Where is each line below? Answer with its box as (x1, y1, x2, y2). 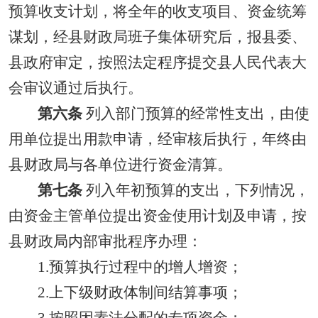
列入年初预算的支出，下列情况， (82, 182, 309, 199)
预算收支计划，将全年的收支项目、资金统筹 (9, 3, 307, 20)
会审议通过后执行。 (9, 79, 143, 97)
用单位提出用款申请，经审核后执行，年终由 (9, 131, 307, 148)
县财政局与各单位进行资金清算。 (9, 156, 232, 173)
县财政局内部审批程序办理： (9, 233, 202, 250)
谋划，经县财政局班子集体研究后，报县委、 (9, 28, 307, 45)
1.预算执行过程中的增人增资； (37, 258, 243, 275)
